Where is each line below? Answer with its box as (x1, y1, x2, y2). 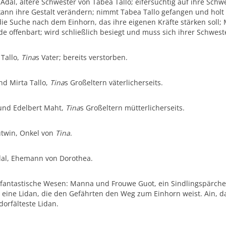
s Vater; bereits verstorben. (36, 52, 128, 62)
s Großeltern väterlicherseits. (65, 78, 163, 87)
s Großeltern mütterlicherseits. (80, 103, 185, 112)
